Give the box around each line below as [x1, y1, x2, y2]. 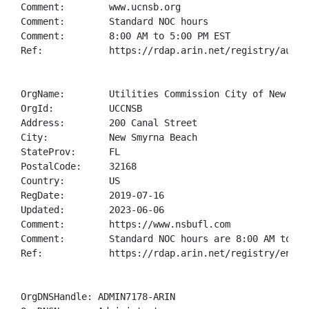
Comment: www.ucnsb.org [21, 1, 181, 12]
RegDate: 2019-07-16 [21, 190, 164, 201]
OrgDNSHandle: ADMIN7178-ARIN [21, 291, 175, 302]
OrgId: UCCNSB [21, 103, 142, 114]
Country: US [21, 175, 120, 186]
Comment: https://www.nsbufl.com [21, 219, 230, 230]
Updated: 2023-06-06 [21, 204, 164, 215]
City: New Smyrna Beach [21, 132, 197, 143]
